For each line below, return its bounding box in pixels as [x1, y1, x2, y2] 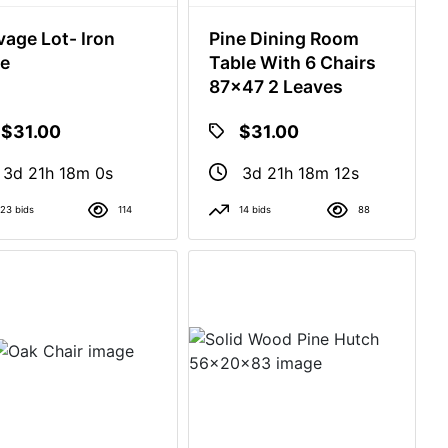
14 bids [238, 204, 271, 215]
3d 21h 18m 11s [241, 163, 356, 183]
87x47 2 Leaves [208, 76, 343, 97]
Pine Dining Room [208, 28, 359, 49]
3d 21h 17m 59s [3, 163, 122, 183]
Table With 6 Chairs [208, 52, 376, 73]
